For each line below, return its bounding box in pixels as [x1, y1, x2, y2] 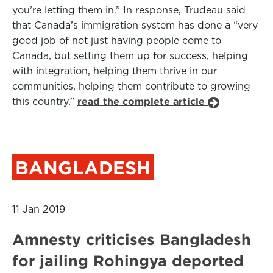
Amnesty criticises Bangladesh [12, 231, 251, 248]
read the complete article [77, 96, 208, 107]
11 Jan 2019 [12, 204, 65, 215]
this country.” [12, 96, 77, 107]
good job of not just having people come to [12, 35, 221, 46]
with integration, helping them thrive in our [12, 65, 217, 77]
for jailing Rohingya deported [12, 252, 244, 269]
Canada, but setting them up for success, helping [12, 50, 248, 62]
